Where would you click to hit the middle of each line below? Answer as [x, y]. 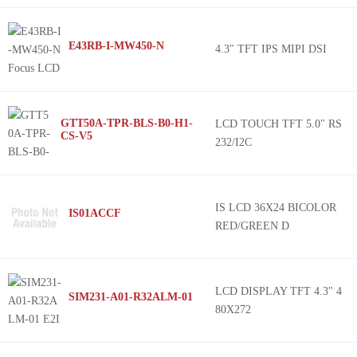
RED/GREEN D [252, 226]
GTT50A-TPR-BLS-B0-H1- [126, 123]
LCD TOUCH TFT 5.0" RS [279, 124]
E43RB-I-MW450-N [116, 46]
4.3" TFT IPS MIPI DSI [271, 49]
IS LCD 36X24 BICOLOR [276, 208]
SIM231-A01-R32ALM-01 [131, 297]
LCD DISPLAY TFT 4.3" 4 [279, 291]
